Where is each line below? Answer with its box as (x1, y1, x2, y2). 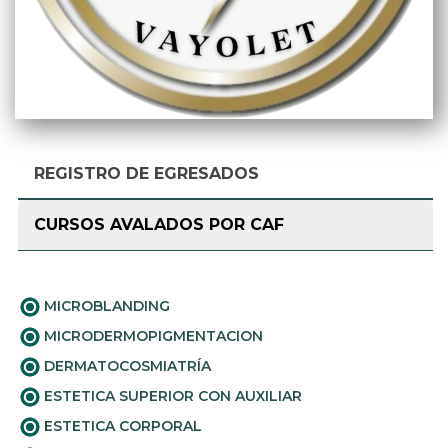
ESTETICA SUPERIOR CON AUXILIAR (40, 387, 302, 405)
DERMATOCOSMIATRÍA (40, 357, 211, 375)
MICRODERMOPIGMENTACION (40, 327, 263, 345)
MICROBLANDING (40, 297, 170, 315)
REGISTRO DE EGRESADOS (34, 164, 259, 183)
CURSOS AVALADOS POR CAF (34, 215, 284, 234)
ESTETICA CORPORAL (40, 417, 202, 435)
